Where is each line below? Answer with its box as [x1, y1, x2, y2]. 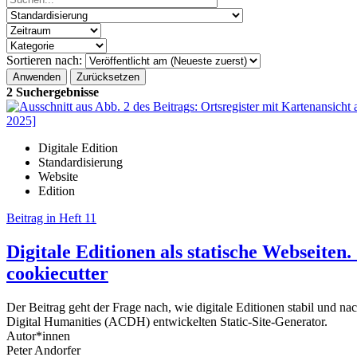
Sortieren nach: [6, 53, 82, 67]
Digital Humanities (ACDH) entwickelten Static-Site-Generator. [6, 314, 328, 328]
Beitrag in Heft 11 [6, 211, 96, 225]
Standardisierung [38, 155, 123, 169]
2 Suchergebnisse [6, 85, 99, 99]
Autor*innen [6, 328, 70, 343]
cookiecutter [6, 262, 108, 284]
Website [38, 170, 78, 183]
